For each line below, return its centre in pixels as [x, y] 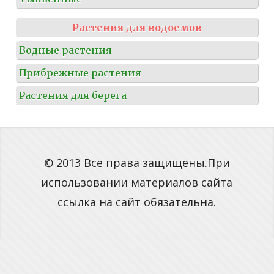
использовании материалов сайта [137, 182]
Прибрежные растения [80, 72]
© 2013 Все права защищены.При [137, 162]
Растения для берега [73, 95]
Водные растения [65, 50]
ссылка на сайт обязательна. [137, 202]
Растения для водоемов [137, 27]
